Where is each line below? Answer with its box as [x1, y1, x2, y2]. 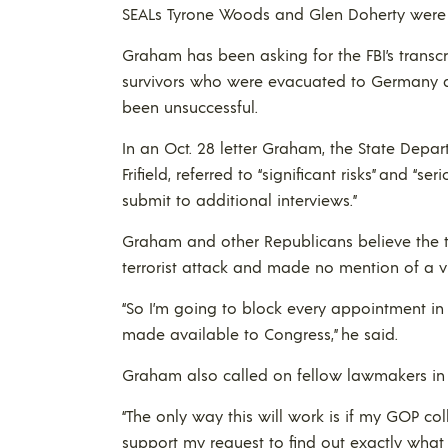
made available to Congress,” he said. [122, 323, 398, 344]
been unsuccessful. [122, 96, 258, 117]
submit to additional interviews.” [122, 189, 357, 210]
